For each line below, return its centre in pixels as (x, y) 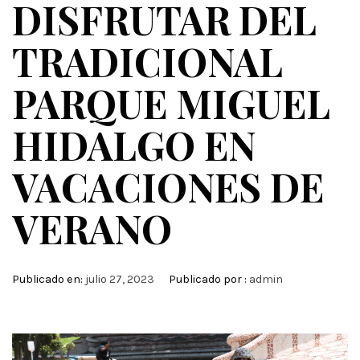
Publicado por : (208, 279)
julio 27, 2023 (120, 279)
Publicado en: (49, 279)
